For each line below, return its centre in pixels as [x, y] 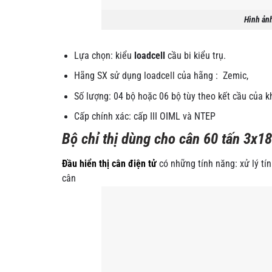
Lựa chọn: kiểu [104, 56]
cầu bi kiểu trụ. [196, 56]
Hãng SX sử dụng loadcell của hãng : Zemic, [161, 76]
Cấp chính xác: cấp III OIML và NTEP [145, 116]
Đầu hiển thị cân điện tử [109, 164]
